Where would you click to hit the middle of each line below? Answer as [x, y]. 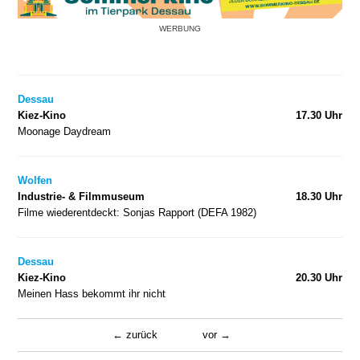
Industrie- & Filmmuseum [82, 196]
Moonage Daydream [65, 131]
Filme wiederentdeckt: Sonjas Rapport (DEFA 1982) [137, 212]
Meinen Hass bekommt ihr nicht [92, 293]
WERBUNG [180, 28]
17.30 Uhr [319, 115]
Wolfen [35, 180]
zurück [141, 334]
